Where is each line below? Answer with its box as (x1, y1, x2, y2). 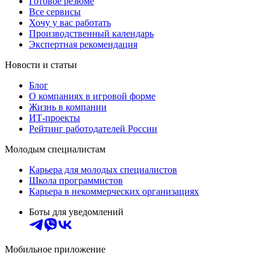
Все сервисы (29, 7, 81, 17)
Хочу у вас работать (29, 17, 111, 28)
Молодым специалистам (5, 144, 105, 155)
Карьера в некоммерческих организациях (29, 186, 199, 197)
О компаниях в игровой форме (29, 91, 155, 102)
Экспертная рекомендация (29, 39, 137, 50)
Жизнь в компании (29, 102, 107, 113)
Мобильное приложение (5, 244, 105, 255)
